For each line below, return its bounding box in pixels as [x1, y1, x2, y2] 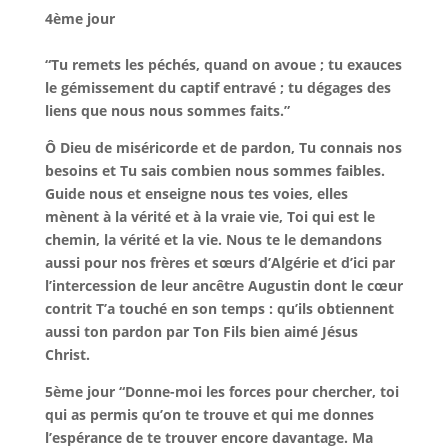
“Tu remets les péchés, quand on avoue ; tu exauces [44, 55, 402, 74]
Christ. [44, 345, 90, 364]
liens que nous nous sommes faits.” [44, 101, 290, 120]
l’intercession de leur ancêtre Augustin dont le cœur [44, 276, 403, 295]
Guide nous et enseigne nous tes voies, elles [44, 184, 348, 203]
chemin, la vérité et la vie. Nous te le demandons [44, 230, 382, 249]
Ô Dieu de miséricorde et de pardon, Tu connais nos [44, 138, 402, 157]
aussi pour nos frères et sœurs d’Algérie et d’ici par [44, 253, 395, 272]
